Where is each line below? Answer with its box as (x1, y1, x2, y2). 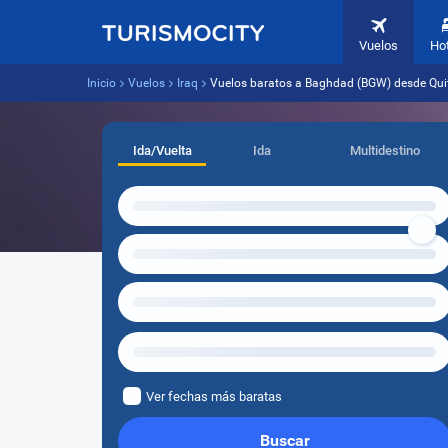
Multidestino (349, 143, 420, 158)
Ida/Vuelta (132, 143, 192, 158)
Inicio (87, 76, 116, 90)
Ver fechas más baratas (146, 389, 282, 404)
